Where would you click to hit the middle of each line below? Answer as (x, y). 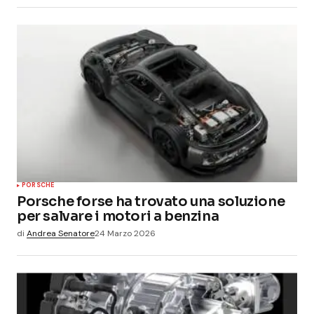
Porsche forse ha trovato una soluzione (151, 202)
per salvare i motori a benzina (118, 217)
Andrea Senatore (61, 234)
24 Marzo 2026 (125, 234)
